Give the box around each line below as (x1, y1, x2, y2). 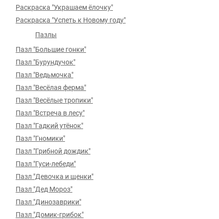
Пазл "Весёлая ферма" (16, 84, 86, 91)
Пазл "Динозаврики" (16, 198, 81, 206)
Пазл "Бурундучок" (16, 58, 75, 66)
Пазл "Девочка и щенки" (16, 173, 93, 180)
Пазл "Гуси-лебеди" (16, 160, 76, 168)
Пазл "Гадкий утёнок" (16, 122, 83, 130)
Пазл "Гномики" (16, 134, 65, 142)
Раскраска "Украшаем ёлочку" (16, 3, 113, 11)
